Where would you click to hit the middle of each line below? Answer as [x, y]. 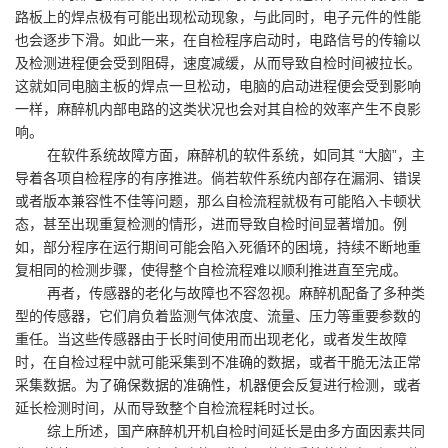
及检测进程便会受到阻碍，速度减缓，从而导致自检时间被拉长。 [218, 62]
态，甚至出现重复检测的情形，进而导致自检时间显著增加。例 [211, 223]
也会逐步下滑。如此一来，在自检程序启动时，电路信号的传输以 [218, 39]
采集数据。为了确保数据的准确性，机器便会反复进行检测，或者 [218, 384]
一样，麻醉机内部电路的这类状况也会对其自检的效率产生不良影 [218, 108]
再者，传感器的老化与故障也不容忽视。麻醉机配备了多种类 [234, 292]
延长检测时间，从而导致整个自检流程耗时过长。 [169, 407]
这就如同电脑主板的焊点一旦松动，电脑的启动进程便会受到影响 [218, 85]
